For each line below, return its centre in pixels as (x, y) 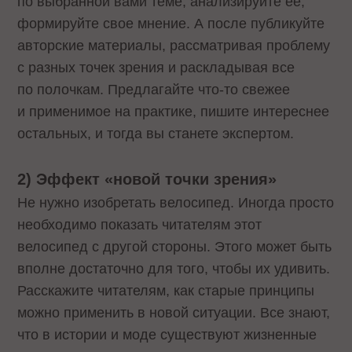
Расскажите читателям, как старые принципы (166, 291)
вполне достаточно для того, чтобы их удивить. (174, 269)
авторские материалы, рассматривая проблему (174, 45)
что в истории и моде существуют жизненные (167, 335)
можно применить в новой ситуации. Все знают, (174, 313)
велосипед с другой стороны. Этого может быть (175, 247)
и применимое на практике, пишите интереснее (174, 111)
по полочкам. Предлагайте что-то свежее (154, 89)
